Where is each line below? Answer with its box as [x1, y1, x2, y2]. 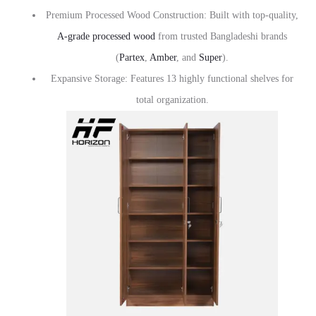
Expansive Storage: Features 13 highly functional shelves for [51, 73, 293, 85]
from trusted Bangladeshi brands [155, 31, 287, 42]
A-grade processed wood [57, 31, 155, 42]
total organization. [135, 95, 209, 106]
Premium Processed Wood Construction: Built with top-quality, [46, 10, 298, 21]
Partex [119, 52, 145, 63]
